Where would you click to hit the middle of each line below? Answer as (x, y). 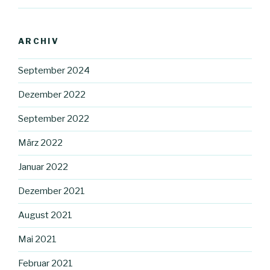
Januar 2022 (43, 167)
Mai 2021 (37, 240)
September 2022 (54, 119)
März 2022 (40, 143)
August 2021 (45, 215)
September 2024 (54, 71)
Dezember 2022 (52, 95)
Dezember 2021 (52, 191)
